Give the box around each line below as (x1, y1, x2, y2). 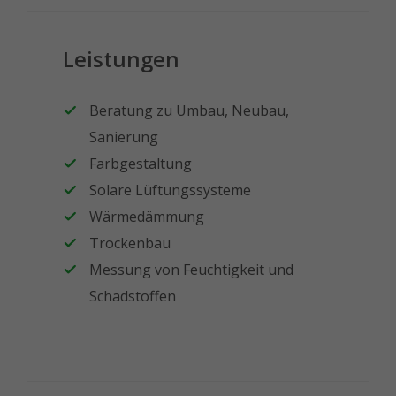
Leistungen (63, 44, 179, 74)
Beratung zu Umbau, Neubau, (89, 101, 289, 121)
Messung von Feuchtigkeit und (89, 260, 293, 280)
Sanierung (89, 127, 158, 148)
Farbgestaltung (89, 154, 192, 174)
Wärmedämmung (89, 207, 204, 227)
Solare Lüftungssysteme (89, 180, 251, 201)
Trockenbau (89, 233, 171, 254)
